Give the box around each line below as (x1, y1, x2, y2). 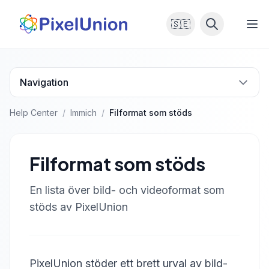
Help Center (10, 107, 58, 118)
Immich (70, 107, 97, 118)
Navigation (20, 76, 68, 88)
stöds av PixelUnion (29, 201, 128, 213)
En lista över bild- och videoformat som (29, 184, 225, 196)
